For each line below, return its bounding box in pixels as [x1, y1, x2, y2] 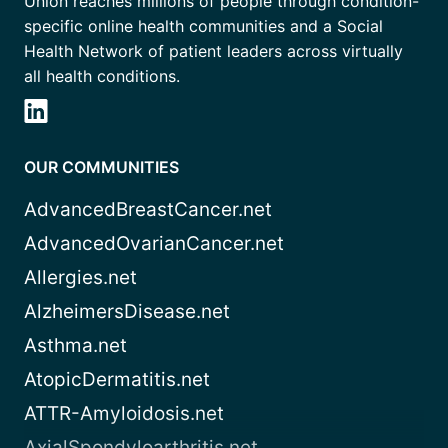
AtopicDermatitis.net [24, 368, 210, 392]
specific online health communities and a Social [24, 16, 383, 37]
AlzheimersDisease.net [24, 300, 230, 324]
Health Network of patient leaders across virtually [24, 41, 403, 62]
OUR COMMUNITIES [24, 157, 179, 178]
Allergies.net [24, 266, 137, 290]
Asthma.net [24, 334, 127, 358]
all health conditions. [24, 66, 180, 87]
